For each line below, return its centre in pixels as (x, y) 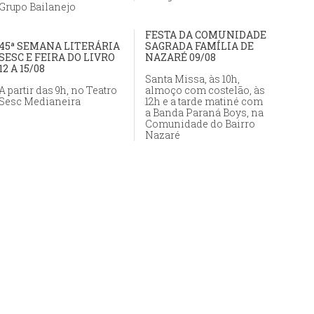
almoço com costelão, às (205, 90)
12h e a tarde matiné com (204, 102)
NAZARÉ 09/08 (180, 57)
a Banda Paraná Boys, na (204, 113)
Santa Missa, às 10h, (192, 79)
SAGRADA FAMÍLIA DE (199, 46)
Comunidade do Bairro (200, 124)
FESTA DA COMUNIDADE (206, 35)
